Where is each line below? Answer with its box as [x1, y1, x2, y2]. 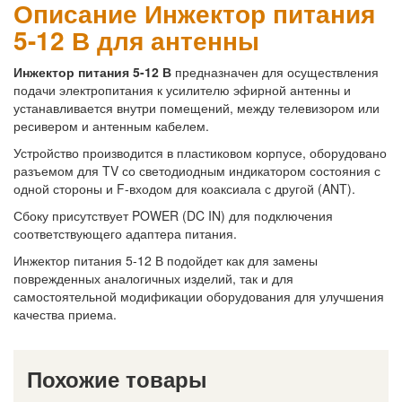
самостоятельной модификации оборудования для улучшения [13, 286, 384, 305]
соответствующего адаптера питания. [13, 223, 237, 242]
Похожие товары [27, 363, 207, 394]
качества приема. [13, 304, 117, 323]
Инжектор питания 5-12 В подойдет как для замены [13, 250, 318, 269]
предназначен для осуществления [171, 62, 379, 81]
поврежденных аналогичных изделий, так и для [13, 268, 293, 287]
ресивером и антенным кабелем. [13, 116, 209, 135]
